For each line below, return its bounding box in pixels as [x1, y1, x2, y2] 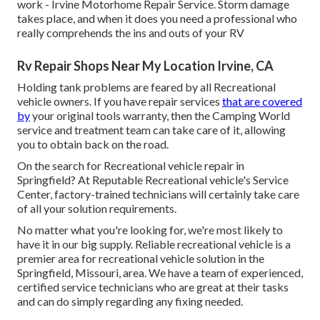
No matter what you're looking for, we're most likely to [17, 222, 283, 236]
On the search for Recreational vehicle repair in [17, 158, 244, 172]
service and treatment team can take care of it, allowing [17, 122, 286, 136]
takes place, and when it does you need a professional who [17, 11, 297, 25]
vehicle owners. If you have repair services [17, 94, 222, 108]
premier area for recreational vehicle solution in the [17, 251, 264, 265]
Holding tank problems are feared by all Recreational [17, 79, 276, 94]
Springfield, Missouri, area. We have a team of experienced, [17, 265, 303, 279]
